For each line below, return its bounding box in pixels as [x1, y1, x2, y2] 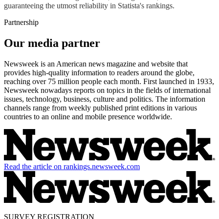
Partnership [4, 18, 39, 26]
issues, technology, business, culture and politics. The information [4, 94, 205, 103]
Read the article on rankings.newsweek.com [4, 162, 140, 171]
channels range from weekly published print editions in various [4, 103, 197, 112]
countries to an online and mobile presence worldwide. [4, 112, 172, 121]
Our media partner [4, 36, 100, 49]
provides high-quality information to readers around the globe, [4, 68, 195, 77]
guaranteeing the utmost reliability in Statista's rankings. [4, 1, 175, 10]
